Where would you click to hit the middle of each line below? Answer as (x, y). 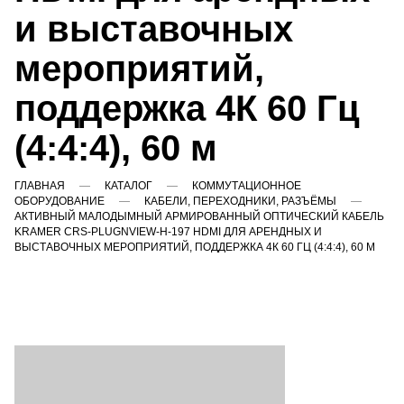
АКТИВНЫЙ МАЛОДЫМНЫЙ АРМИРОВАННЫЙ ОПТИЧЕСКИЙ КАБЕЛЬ (199, 216)
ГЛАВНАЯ (40, 185)
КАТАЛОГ (129, 185)
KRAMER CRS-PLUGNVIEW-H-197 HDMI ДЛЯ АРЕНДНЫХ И (168, 231)
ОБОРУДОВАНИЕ (60, 201)
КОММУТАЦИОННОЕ (247, 185)
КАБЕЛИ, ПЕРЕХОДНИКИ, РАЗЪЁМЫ (240, 201)
